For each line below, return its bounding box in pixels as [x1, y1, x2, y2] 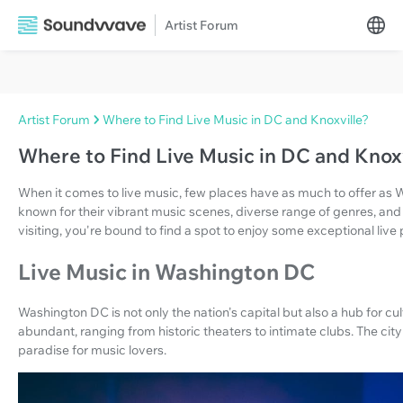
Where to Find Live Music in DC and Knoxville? [103, 112, 369, 128]
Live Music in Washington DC [18, 258, 315, 286]
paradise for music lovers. [18, 342, 166, 359]
